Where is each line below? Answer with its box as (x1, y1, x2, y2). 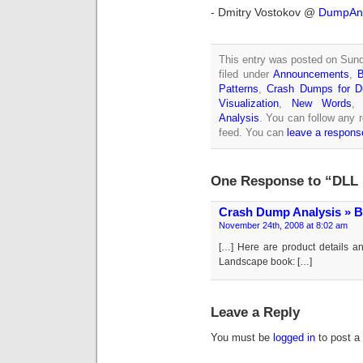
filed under (219, 68, 273, 81)
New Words (291, 97, 352, 110)
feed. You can (219, 126, 287, 139)
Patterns (219, 83, 258, 96)
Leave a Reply (211, 304, 300, 321)
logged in (273, 331, 315, 344)
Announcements (272, 68, 349, 81)
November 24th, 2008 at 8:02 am (219, 220, 348, 231)
